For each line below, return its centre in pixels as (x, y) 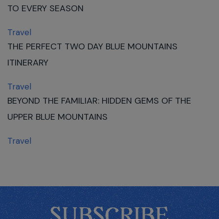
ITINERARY (29, 62)
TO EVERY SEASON (45, 8)
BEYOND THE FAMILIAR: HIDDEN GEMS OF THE (99, 100)
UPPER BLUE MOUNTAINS (57, 117)
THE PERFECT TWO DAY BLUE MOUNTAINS (92, 46)
